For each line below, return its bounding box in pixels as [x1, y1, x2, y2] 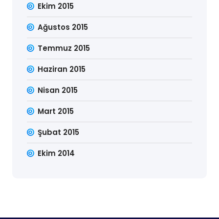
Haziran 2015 [38, 64, 86, 74]
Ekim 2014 [38, 148, 75, 158]
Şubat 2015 [38, 127, 80, 137]
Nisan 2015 [38, 85, 78, 95]
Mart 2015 [38, 106, 74, 116]
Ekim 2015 [38, 1, 74, 11]
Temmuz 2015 [38, 43, 90, 53]
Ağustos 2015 [38, 22, 88, 32]
